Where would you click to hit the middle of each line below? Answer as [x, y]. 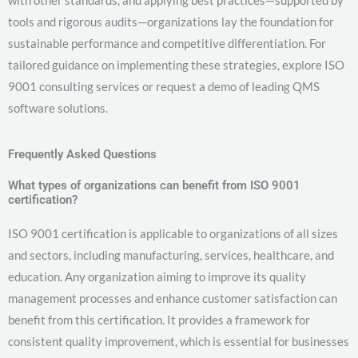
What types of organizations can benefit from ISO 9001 [154, 186]
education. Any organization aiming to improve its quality [157, 277]
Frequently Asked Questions [82, 155]
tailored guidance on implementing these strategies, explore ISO [176, 65]
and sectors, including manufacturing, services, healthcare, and [171, 255]
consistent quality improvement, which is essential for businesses [179, 342]
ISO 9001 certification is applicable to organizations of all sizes [173, 234]
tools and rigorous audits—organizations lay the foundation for [171, 22]
